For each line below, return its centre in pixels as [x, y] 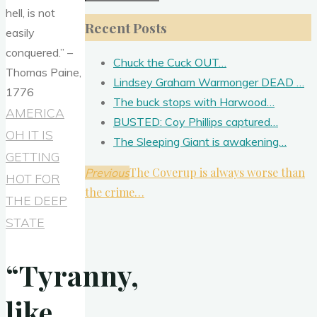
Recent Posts [126, 27]
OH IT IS [29, 134]
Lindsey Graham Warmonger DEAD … [209, 82]
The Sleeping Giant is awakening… [200, 141]
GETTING [33, 156]
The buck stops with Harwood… [194, 102]
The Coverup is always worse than [217, 172]
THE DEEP [36, 200]
